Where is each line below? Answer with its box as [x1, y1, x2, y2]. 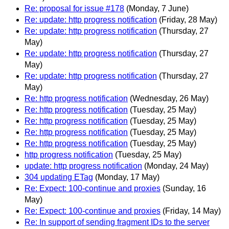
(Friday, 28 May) [159, 15, 217, 24]
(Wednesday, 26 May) [130, 94, 209, 103]
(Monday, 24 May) [144, 161, 209, 170]
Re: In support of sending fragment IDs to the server [25, 217, 210, 226]
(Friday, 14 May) [163, 206, 221, 215]
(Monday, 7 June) [126, 4, 189, 13]
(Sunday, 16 [163, 184, 206, 193]
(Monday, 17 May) [95, 172, 159, 181]
